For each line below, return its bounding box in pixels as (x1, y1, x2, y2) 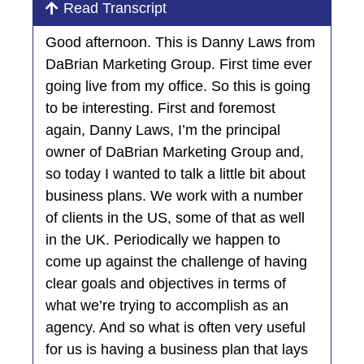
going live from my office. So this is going (45, 78, 310, 94)
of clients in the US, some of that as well (45, 210, 305, 226)
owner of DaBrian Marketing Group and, (45, 144, 304, 160)
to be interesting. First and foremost (45, 100, 275, 116)
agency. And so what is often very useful (45, 319, 305, 336)
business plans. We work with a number (45, 188, 303, 204)
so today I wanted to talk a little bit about (45, 166, 305, 182)
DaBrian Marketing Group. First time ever (45, 56, 312, 72)
